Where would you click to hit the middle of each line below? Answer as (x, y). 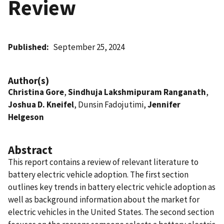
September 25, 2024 (89, 47)
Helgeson (26, 117)
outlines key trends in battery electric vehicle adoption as (112, 187)
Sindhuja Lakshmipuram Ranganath (137, 92)
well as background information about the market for (104, 199)
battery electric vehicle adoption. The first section (98, 174)
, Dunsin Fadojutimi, (111, 104)
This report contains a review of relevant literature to (103, 162)
